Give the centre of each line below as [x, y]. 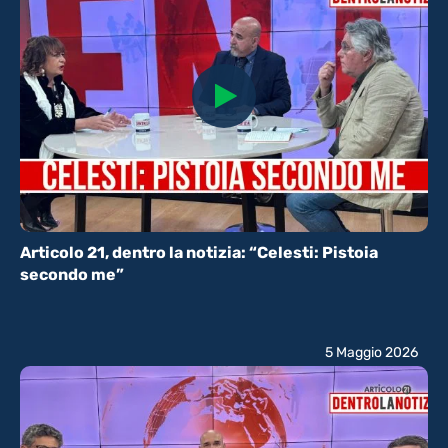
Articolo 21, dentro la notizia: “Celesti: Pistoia [199, 253]
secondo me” [72, 275]
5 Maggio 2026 [371, 353]
